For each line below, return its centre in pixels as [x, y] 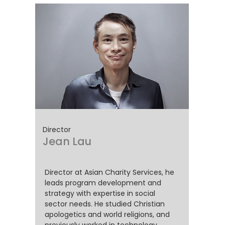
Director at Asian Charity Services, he [109, 172]
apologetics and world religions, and [107, 214]
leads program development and [103, 183]
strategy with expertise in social [100, 193]
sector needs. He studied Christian [105, 204]
